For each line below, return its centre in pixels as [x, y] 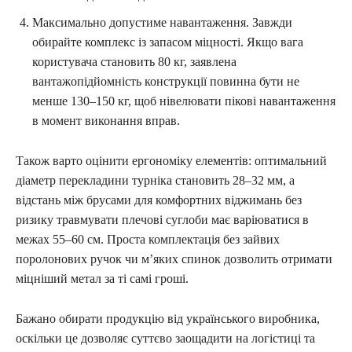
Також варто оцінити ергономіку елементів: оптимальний [171, 160]
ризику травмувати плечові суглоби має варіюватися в [162, 219]
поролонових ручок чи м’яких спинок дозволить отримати [174, 258]
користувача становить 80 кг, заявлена [134, 61]
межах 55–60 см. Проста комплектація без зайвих [148, 239]
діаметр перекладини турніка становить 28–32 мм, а [155, 180]
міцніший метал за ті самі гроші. [102, 278]
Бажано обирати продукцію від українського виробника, [168, 318]
